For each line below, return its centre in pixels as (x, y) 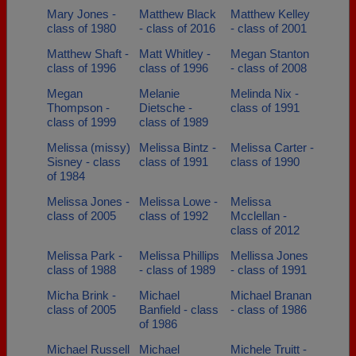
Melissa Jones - (88, 201)
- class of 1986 (269, 310)
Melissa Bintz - (177, 147)
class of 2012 (265, 230)
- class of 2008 (269, 68)
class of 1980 (81, 28)
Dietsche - (165, 108)
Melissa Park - (85, 255)
